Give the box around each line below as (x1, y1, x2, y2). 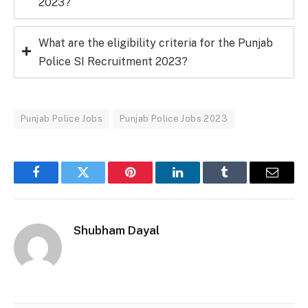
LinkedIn (176, 176, 222, 189)
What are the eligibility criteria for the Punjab (38, 36, 273, 50)
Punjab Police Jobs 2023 (120, 113, 228, 124)
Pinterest (129, 176, 173, 189)
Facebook (34, 176, 83, 189)
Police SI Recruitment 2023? (38, 55, 188, 69)
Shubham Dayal (74, 223, 159, 238)
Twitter (82, 176, 118, 189)
